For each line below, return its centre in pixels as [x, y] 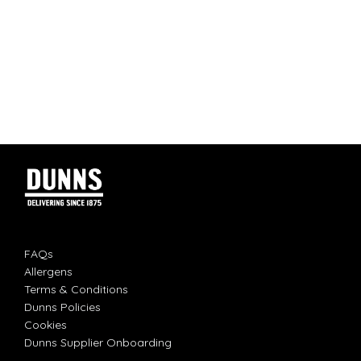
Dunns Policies [62, 307]
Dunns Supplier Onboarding [98, 343]
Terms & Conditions [76, 290]
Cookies [46, 325]
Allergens [48, 272]
